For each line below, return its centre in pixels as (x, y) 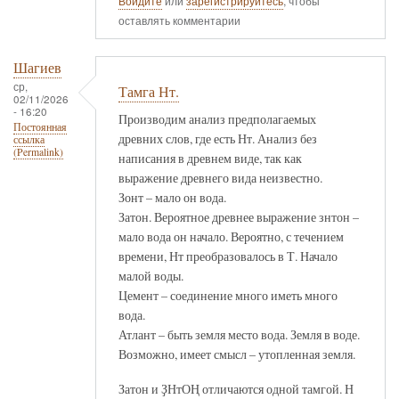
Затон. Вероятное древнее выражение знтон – (239, 216)
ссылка (29, 140)
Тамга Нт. (149, 91)
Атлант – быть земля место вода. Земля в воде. (239, 334)
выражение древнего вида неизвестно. (220, 177)
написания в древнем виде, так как (210, 158)
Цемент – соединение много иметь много (228, 295)
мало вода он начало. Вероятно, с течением (231, 236)
